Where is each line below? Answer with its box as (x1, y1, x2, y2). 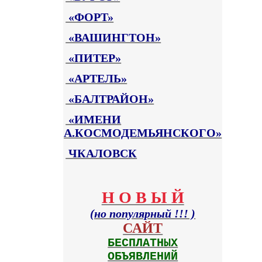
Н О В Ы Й (101, 188, 184, 206)
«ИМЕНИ (65, 112, 122, 126)
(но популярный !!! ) (90, 206, 196, 220)
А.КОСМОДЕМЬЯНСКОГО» (64, 126, 222, 139)
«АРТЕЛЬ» (65, 71, 127, 85)
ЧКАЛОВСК (65, 146, 137, 160)
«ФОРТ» (65, 10, 114, 23)
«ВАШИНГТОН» (65, 30, 161, 44)
